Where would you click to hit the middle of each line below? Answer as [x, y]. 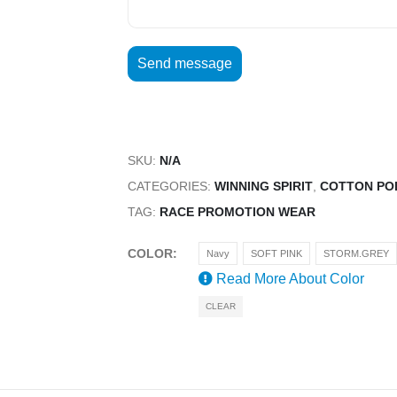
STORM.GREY [356, 254]
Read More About [271, 279]
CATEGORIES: [171, 186]
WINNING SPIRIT [264, 186]
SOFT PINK [276, 254]
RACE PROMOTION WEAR [237, 212]
